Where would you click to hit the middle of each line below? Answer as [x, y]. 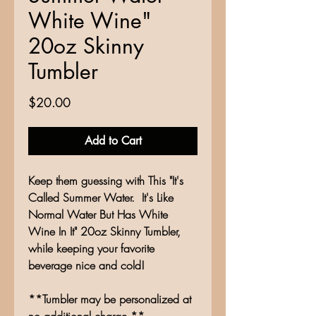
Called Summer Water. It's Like [101, 198]
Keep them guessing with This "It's [106, 181]
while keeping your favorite [91, 249]
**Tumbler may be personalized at [110, 299]
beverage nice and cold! [86, 266]
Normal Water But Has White [98, 215]
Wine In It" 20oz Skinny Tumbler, [104, 232]
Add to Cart [113, 141]
